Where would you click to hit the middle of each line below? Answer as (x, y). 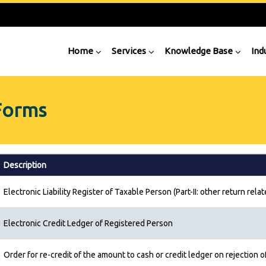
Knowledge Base (199, 51)
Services (129, 51)
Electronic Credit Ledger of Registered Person (88, 223)
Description (25, 165)
